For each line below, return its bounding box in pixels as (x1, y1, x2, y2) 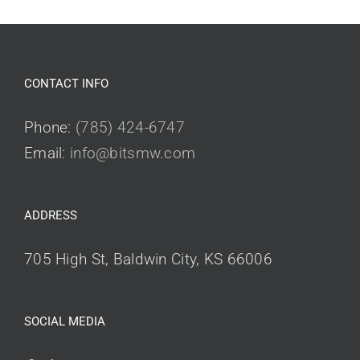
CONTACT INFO (24, 76, 108, 92)
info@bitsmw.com (70, 144, 196, 163)
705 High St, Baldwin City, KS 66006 (24, 250, 272, 269)
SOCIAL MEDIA (24, 314, 105, 329)
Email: (24, 144, 70, 163)
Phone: (24, 118, 76, 137)
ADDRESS (24, 208, 77, 223)
